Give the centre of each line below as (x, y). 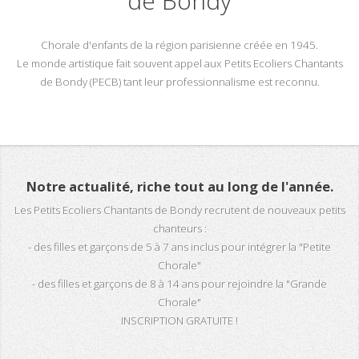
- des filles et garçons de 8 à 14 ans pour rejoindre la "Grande (179, 283)
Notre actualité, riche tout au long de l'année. (179, 186)
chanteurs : (179, 228)
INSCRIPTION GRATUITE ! (179, 320)
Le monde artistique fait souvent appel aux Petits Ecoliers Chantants (179, 64)
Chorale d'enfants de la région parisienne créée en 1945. (179, 45)
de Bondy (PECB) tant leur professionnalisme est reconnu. (179, 82)
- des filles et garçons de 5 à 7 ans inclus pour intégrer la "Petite (179, 246)
